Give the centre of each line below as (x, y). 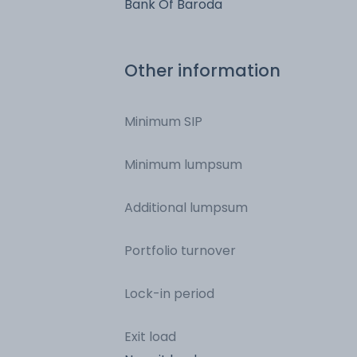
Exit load (150, 336)
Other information (202, 70)
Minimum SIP (163, 121)
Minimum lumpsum (183, 164)
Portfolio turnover (180, 250)
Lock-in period (169, 293)
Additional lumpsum (186, 207)
